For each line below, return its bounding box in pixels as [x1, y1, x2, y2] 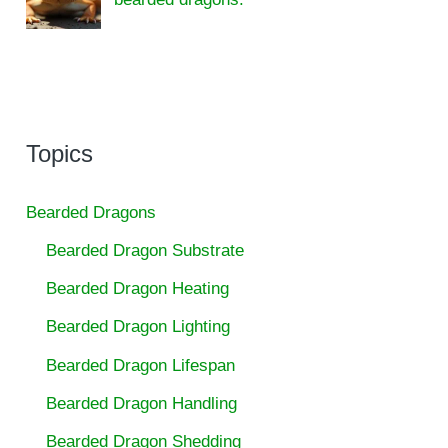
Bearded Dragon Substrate [46, 240, 245, 260]
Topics [26, 139, 94, 167]
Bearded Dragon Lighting [46, 317, 231, 337]
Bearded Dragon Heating [46, 279, 230, 299]
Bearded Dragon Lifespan [46, 355, 236, 375]
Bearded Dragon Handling [46, 393, 238, 413]
